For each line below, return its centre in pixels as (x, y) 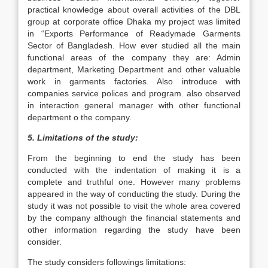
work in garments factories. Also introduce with (134, 81)
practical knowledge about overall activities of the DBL (134, 10)
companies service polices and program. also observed (134, 93)
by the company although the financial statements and (134, 218)
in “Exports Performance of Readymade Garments (134, 33)
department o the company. (80, 117)
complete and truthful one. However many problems (134, 182)
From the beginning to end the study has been (134, 158)
